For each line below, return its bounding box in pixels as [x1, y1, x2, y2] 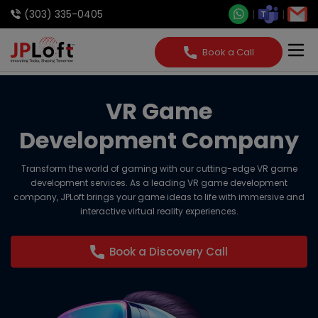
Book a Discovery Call [109, 244, 228, 259]
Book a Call [202, 45, 254, 59]
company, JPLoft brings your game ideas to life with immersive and [13, 191, 305, 203]
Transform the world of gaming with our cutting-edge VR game [21, 163, 297, 175]
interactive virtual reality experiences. [79, 205, 238, 217]
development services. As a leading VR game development [31, 177, 287, 189]
